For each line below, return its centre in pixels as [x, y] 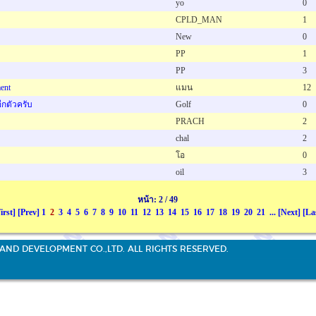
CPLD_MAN [199, 20]
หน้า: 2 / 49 [158, 200]
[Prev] [29, 212]
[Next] [289, 212]
